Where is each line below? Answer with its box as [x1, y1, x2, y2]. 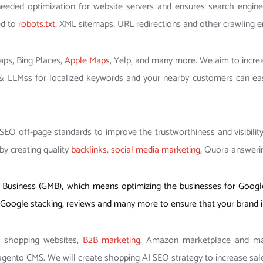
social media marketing [111, 142, 200, 159]
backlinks [71, 142, 107, 159]
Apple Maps [65, 53, 110, 69]
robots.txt [18, 16, 55, 33]
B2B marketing [82, 232, 141, 249]
